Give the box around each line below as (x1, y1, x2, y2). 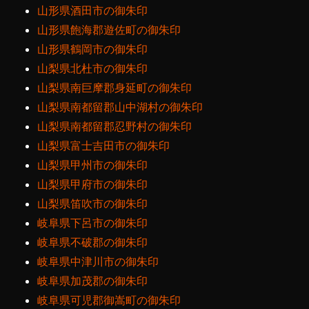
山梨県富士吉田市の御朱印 (37, 139, 170, 153)
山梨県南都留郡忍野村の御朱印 (37, 119, 192, 134)
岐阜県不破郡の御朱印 (37, 235, 148, 250)
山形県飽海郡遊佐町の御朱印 (37, 23, 181, 37)
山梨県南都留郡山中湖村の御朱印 (37, 100, 203, 114)
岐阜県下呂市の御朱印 (37, 216, 148, 230)
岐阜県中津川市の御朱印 (37, 255, 159, 269)
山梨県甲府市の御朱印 (37, 177, 148, 192)
